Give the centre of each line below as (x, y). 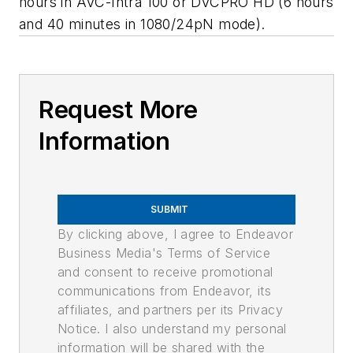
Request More (118, 109)
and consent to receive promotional (165, 271)
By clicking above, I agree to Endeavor (176, 234)
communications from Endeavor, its (165, 290)
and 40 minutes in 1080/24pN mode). (142, 24)
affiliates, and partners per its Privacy (170, 309)
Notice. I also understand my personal (172, 328)
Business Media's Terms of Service (164, 253)
